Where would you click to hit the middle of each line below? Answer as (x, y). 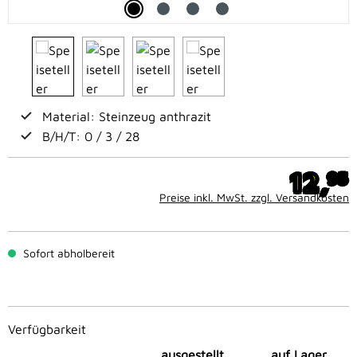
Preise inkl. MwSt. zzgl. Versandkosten (254, 198)
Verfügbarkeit (47, 330)
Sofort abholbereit (67, 253)
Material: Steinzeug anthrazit (127, 117)
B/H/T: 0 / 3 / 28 (91, 137)
